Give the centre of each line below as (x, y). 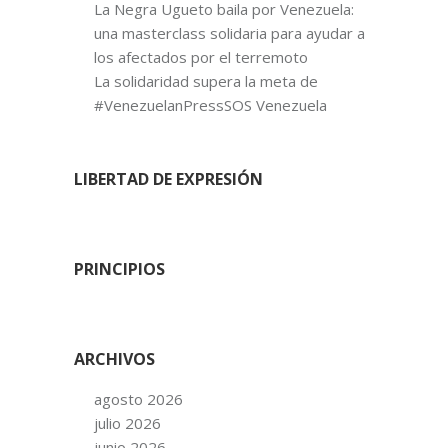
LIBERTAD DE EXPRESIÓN (168, 178)
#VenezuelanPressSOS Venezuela (210, 104)
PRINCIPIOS (119, 268)
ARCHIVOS (114, 358)
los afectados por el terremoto (201, 56)
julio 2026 (127, 422)
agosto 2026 (138, 398)
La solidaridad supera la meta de (206, 80)
